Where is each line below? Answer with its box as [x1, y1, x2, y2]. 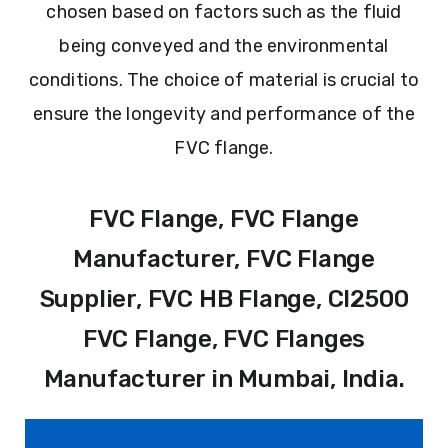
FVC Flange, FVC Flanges [82, 325, 366, 354]
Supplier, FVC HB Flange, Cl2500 [39, 285, 409, 314]
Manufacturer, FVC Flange [72, 245, 376, 274]
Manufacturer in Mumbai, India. [43, 365, 405, 394]
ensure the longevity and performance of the [33, 103, 415, 126]
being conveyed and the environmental [59, 35, 389, 58]
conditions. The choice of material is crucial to [28, 69, 420, 92]
